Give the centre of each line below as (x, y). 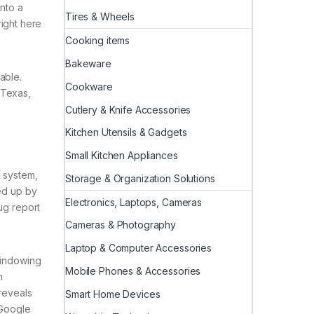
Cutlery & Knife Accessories (128, 109)
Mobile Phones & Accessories (133, 271)
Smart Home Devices (113, 294)
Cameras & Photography (121, 225)
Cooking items (98, 41)
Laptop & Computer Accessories (138, 248)
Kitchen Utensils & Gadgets (126, 132)
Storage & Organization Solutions (140, 178)
